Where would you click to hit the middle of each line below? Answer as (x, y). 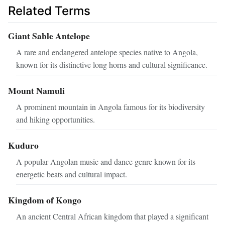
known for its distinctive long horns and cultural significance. (112, 65)
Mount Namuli (36, 91)
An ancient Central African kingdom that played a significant (112, 216)
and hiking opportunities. (55, 120)
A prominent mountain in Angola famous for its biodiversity (110, 107)
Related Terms (49, 11)
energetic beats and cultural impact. (72, 174)
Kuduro (23, 145)
